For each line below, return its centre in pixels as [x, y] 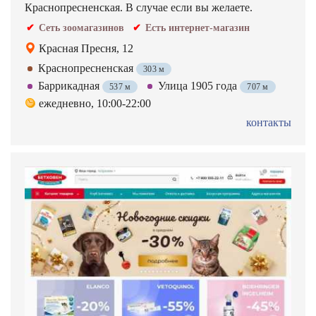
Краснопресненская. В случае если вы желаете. [139, 7]
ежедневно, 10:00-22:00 [95, 103]
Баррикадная [70, 86]
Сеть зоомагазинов [81, 28]
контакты [269, 122]
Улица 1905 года [199, 86]
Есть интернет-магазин [197, 28]
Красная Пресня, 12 [86, 48]
